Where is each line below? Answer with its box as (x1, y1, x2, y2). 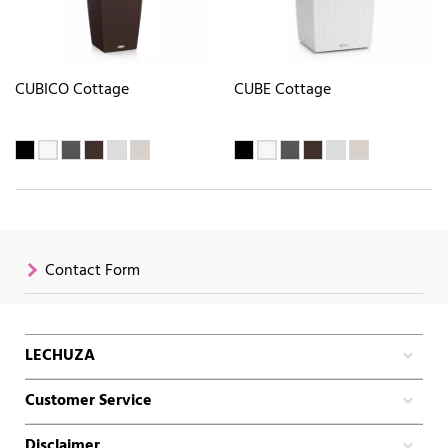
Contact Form (45, 257, 140, 284)
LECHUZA (25, 342, 95, 369)
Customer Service (25, 387, 152, 414)
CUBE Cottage (234, 77, 331, 104)
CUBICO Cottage (15, 77, 129, 104)
